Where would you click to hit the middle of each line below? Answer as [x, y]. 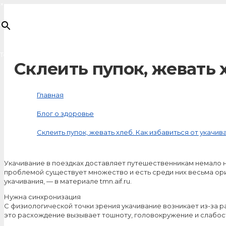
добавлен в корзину [55, 54]
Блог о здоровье [65, 113]
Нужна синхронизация [42, 196]
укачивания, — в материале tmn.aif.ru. [68, 181]
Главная [50, 95]
